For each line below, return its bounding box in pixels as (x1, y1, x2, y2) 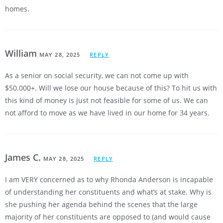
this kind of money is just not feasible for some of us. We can (5, 96, 208, 106)
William (5, 47, 39, 60)
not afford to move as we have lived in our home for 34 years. (5, 108, 210, 118)
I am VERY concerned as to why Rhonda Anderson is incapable (5, 175, 213, 185)
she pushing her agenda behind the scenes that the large (5, 200, 198, 210)
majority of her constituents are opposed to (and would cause (5, 212, 211, 222)
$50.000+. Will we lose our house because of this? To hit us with (5, 83, 217, 93)
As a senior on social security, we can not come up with (5, 71, 189, 81)
